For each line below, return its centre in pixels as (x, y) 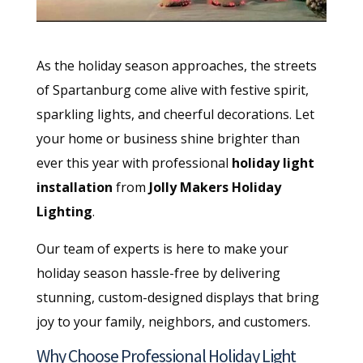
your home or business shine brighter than (168, 138)
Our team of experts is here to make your (162, 248)
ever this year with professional (134, 162)
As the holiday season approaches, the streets (176, 65)
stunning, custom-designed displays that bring (177, 297)
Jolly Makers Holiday (215, 187)
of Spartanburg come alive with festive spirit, (172, 90)
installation (74, 187)
